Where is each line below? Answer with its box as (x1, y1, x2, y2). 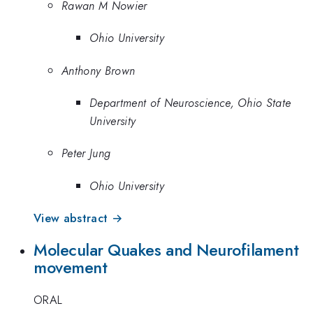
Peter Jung (61, 145, 111, 162)
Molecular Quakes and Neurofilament (34, 238, 299, 262)
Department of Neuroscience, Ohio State (89, 94, 291, 112)
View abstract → (34, 210, 123, 227)
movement (34, 255, 108, 279)
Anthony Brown (61, 61, 136, 79)
